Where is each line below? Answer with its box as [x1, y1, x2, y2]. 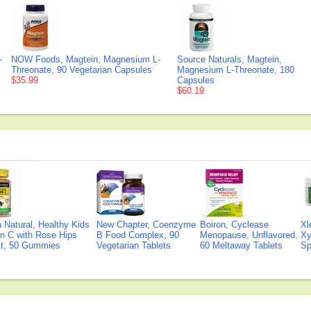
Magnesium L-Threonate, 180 [177, 65, 294, 75]
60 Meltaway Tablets [200, 240, 283, 251]
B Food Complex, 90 [96, 230, 179, 240]
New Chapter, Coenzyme [96, 219, 196, 230]
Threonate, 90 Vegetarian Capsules [11, 65, 152, 75]
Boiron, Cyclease [200, 219, 269, 230]
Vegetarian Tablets [96, 240, 171, 251]
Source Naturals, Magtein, [177, 54, 282, 65]
